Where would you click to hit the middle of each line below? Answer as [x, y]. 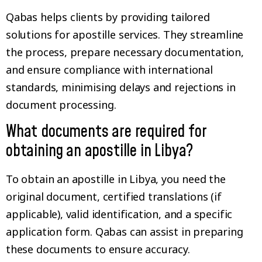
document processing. [61, 105]
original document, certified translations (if [114, 196]
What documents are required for [106, 132]
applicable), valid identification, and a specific [119, 214]
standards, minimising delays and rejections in [121, 87]
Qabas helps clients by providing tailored [108, 17]
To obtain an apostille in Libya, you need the [116, 179]
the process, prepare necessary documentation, [125, 52]
